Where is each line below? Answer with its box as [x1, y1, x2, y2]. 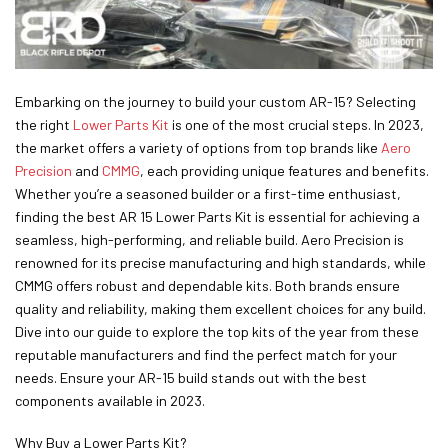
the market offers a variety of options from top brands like [15, 139, 381, 157]
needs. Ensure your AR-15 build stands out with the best [15, 369, 367, 387]
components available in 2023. [15, 392, 205, 410]
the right [15, 116, 73, 134]
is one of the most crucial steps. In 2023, [169, 116, 424, 134]
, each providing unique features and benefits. [140, 162, 429, 180]
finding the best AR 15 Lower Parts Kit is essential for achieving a [15, 208, 420, 226]
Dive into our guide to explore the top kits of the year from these [15, 323, 419, 341]
